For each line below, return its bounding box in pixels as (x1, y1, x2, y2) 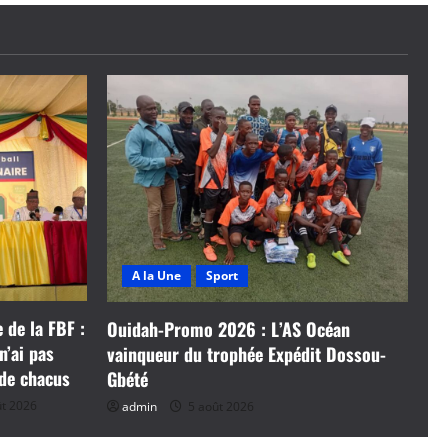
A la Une (132, 266, 181, 284)
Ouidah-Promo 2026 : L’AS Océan (107, 315, 350, 342)
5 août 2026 (185, 397, 254, 415)
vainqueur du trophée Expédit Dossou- (107, 340, 386, 367)
